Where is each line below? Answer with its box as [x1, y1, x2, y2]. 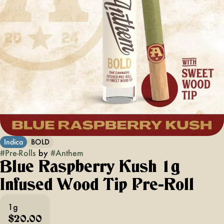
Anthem [55, 147, 83, 158]
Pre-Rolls [5, 147, 36, 158]
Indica [4, 137, 23, 146]
